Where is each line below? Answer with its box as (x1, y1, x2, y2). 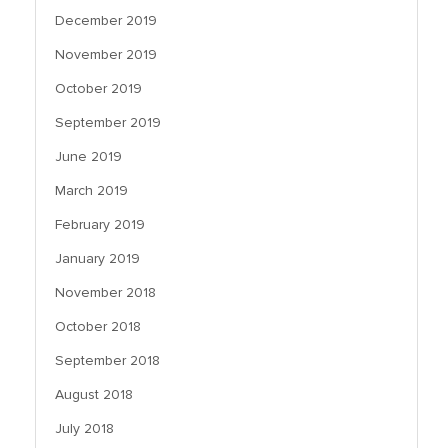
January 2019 (55, 250, 140, 268)
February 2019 (55, 216, 145, 234)
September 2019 (55, 114, 161, 132)
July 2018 (55, 420, 114, 438)
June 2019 (55, 148, 122, 166)
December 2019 (55, 12, 157, 30)
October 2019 (55, 80, 142, 98)
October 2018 (55, 318, 141, 336)
